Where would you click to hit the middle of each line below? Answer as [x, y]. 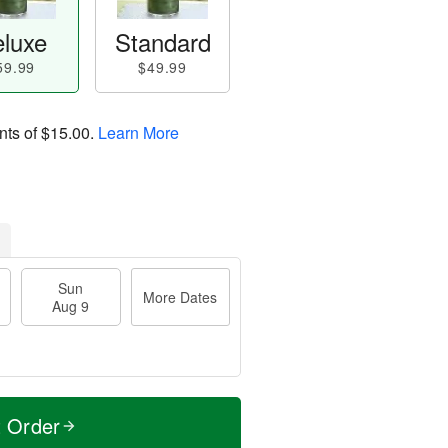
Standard [162, 41]
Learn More [138, 132]
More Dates [180, 297]
